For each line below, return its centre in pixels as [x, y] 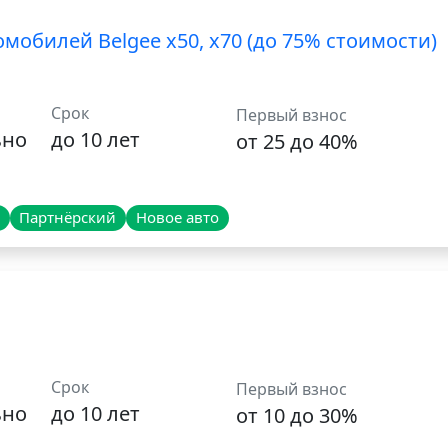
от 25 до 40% [296, 142]
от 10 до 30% [296, 416]
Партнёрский [68, 217]
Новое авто [177, 217]
